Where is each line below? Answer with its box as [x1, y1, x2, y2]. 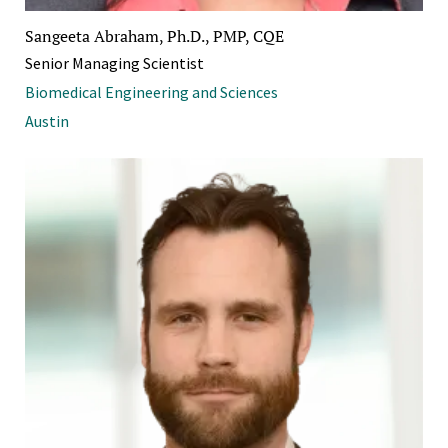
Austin [25, 111, 69, 132]
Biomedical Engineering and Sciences [25, 82, 278, 103]
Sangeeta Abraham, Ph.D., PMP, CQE [25, 25, 284, 48]
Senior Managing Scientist [25, 53, 204, 74]
